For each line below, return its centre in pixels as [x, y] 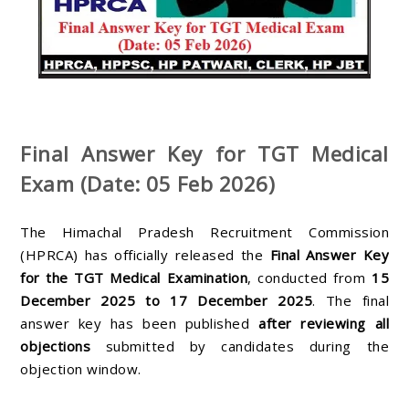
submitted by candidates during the [240, 346]
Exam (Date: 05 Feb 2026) [147, 184]
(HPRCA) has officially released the [145, 254]
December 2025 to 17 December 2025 [167, 300]
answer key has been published [140, 323]
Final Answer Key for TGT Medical [204, 153]
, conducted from [310, 277]
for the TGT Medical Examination [134, 277]
